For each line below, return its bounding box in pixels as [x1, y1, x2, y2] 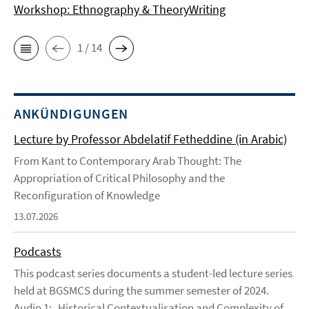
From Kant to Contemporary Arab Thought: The [14, 152, 241, 168]
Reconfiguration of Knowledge [14, 187, 160, 203]
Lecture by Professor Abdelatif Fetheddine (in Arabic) [14, 130, 287, 147]
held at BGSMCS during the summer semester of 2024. [14, 282, 269, 298]
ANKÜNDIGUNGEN [14, 104, 129, 122]
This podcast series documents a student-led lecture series [14, 265, 292, 281]
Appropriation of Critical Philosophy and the [14, 170, 225, 186]
